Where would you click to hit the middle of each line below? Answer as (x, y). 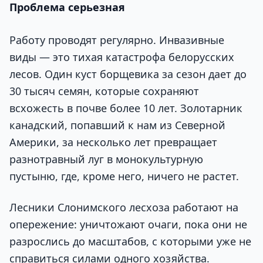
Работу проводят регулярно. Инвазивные (117, 40)
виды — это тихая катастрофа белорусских (122, 57)
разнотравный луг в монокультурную (106, 159)
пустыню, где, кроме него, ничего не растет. (124, 176)
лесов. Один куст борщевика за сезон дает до (128, 74)
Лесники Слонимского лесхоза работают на (124, 207)
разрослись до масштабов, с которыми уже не (130, 241)
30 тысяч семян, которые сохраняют (104, 91)
